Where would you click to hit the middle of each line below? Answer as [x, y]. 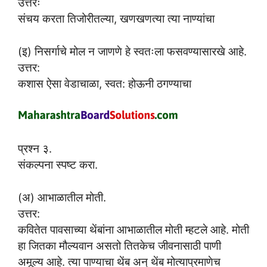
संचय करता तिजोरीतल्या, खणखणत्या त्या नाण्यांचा [116, 18]
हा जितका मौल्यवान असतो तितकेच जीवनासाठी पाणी [119, 245]
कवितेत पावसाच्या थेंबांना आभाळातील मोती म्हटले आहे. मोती [133, 229]
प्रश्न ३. [35, 149]
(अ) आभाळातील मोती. [62, 197]
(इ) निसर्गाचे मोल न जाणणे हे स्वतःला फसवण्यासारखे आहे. [132, 51]
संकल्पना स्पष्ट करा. [58, 165]
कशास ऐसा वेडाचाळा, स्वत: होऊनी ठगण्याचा [105, 83]
